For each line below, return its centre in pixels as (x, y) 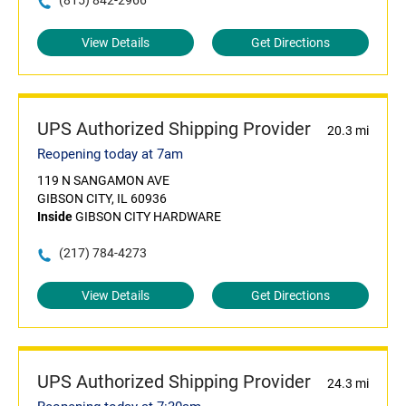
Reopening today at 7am (110, 155)
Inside (55, 217)
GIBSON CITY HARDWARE (147, 217)
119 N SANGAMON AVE (103, 181)
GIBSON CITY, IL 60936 (102, 199)
